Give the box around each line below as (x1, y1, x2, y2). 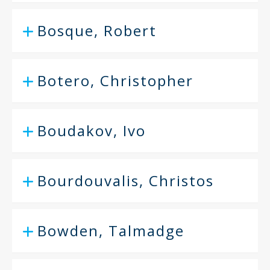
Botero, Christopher (37, 71, 193, 90)
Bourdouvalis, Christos (37, 171, 214, 190)
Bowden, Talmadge (37, 221, 184, 240)
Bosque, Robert (37, 20, 157, 40)
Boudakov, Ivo (37, 121, 146, 140)
